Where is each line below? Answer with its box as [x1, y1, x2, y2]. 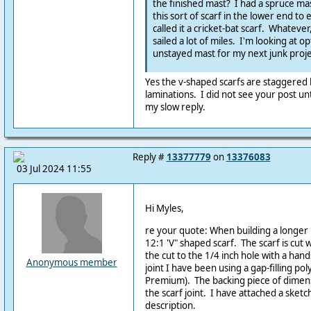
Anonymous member [26, 256, 117, 269]
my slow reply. [144, 101, 205, 114]
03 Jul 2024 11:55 [16, 162, 92, 175]
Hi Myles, [144, 202, 184, 215]
